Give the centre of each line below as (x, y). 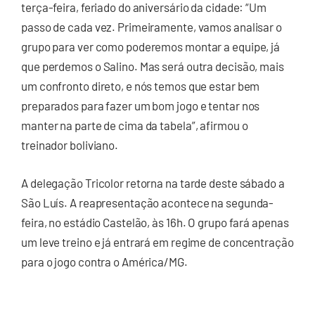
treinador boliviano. (70, 145)
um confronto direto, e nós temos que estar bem (141, 86)
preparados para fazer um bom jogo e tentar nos (141, 106)
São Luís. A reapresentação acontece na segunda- (148, 202)
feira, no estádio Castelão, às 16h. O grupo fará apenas (155, 222)
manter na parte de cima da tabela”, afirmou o (135, 126)
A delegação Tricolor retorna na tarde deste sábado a (153, 182)
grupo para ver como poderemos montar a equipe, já (151, 47)
